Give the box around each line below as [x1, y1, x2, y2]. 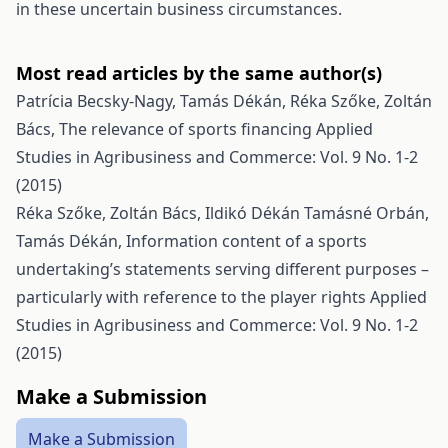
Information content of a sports [126, 230, 367, 252]
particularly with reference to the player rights [16, 286, 370, 308]
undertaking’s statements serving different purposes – [16, 258, 429, 280]
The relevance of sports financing [59, 118, 316, 140]
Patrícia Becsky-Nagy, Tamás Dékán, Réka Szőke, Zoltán [16, 90, 432, 112]
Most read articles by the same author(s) [16, 61, 382, 85]
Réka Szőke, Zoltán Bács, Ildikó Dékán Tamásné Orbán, [16, 202, 429, 224]
